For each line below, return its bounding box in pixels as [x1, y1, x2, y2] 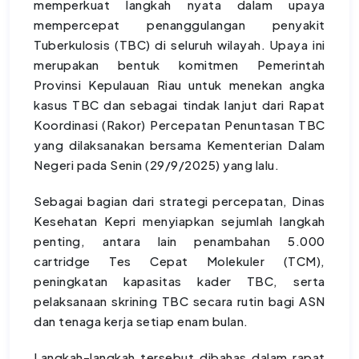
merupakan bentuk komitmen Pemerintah [34, 57, 325, 73]
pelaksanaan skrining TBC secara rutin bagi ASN [34, 293, 325, 309]
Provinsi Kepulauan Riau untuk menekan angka [34, 77, 325, 93]
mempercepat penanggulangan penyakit [34, 17, 325, 33]
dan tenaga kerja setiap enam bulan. [34, 313, 248, 329]
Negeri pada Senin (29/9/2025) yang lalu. [34, 157, 280, 173]
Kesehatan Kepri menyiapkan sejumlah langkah [34, 213, 325, 229]
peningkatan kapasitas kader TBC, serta [34, 273, 325, 289]
